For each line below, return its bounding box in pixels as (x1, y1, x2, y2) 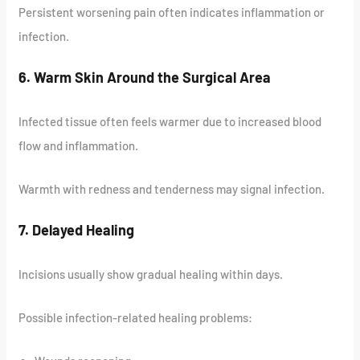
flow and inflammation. (18, 137, 139, 153)
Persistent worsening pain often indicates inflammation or (18, 4, 325, 19)
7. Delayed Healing (18, 220, 135, 239)
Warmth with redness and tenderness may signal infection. (18, 181, 325, 196)
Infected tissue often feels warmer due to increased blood (18, 113, 322, 129)
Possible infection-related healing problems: (18, 309, 253, 325)
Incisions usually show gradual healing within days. (18, 266, 284, 281)
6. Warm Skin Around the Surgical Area (18, 67, 272, 86)
